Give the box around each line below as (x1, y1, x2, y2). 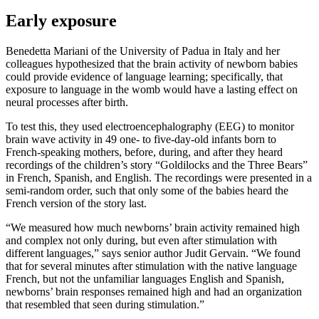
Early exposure (6, 11, 117, 30)
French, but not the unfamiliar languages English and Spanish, (6, 272, 284, 285)
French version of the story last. (6, 197, 147, 209)
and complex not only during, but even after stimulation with (6, 234, 277, 246)
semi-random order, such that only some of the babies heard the (6, 184, 288, 197)
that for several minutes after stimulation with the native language (6, 259, 297, 272)
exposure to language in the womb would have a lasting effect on (6, 83, 298, 95)
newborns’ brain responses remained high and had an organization (6, 285, 302, 298)
